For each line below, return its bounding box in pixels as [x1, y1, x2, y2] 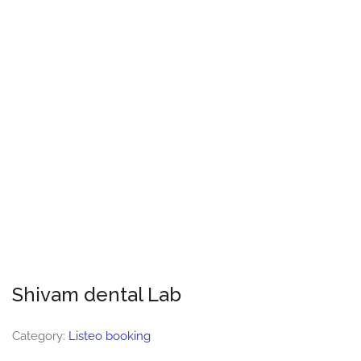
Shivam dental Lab [12, 283, 181, 306]
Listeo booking [68, 329, 151, 343]
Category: [12, 329, 68, 343]
